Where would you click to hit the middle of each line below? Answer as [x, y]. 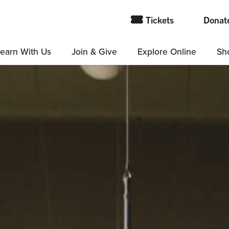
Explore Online [167, 51]
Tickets [159, 19]
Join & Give [94, 51]
